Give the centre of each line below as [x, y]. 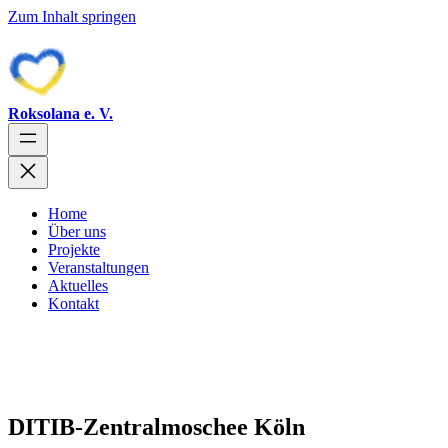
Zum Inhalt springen [72, 16]
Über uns [77, 231]
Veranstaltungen [98, 267]
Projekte [74, 249]
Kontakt [73, 303]
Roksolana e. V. [60, 113]
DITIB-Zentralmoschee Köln [156, 426]
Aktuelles [78, 285]
